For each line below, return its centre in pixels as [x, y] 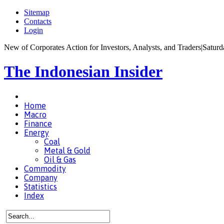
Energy [36, 132]
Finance [38, 123]
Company [41, 177]
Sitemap [37, 12]
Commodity [45, 168]
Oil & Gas [60, 159]
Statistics [40, 186]
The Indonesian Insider [83, 72]
